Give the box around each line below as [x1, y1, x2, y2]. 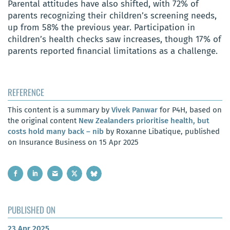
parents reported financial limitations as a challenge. [8, 45, 218, 56]
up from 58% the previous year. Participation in [8, 22, 195, 33]
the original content [8, 116, 79, 125]
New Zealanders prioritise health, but [79, 116, 209, 125]
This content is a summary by [8, 105, 111, 114]
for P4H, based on [158, 105, 222, 114]
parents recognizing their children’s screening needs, [8, 10, 217, 21]
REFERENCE [8, 85, 44, 99]
